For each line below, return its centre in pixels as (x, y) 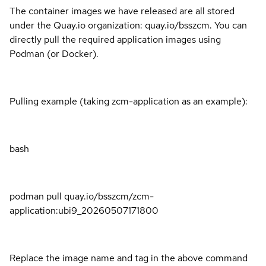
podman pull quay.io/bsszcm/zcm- (82, 196)
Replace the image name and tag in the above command (129, 258)
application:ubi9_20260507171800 (84, 210)
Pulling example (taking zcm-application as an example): (129, 101)
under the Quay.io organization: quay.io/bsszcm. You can (128, 25)
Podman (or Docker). (54, 53)
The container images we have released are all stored (122, 11)
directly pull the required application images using (115, 39)
